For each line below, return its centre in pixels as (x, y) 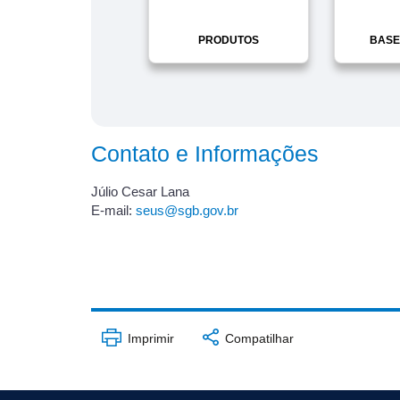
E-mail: (113, 210)
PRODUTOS (229, 41)
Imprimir (149, 339)
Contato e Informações (205, 154)
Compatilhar (257, 339)
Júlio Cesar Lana (140, 192)
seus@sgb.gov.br (187, 210)
